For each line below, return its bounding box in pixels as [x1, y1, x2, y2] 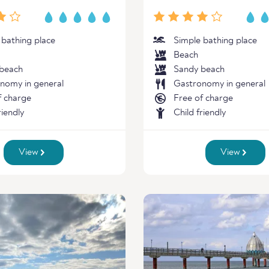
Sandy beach [174, 65, 225, 74]
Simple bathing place [174, 36, 257, 46]
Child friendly [174, 108, 226, 118]
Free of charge [174, 94, 233, 103]
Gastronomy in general [174, 79, 265, 89]
